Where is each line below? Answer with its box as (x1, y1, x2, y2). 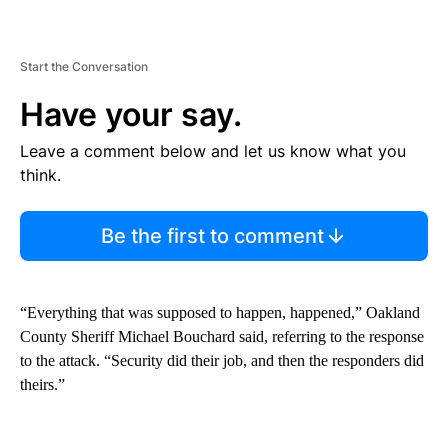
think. (20, 165, 61, 186)
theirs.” (20, 376, 65, 394)
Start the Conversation (20, 59, 148, 75)
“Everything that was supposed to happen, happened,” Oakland (20, 304, 420, 322)
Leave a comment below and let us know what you (20, 141, 406, 162)
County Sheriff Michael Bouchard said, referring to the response (20, 328, 424, 346)
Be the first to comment (100, 224, 324, 249)
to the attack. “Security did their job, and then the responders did (20, 352, 424, 370)
